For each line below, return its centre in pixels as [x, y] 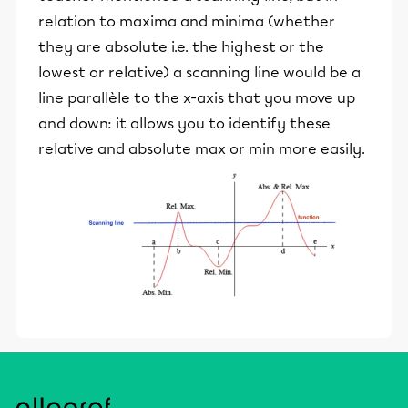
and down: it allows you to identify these [184, 123]
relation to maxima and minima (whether [187, 21]
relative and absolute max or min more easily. [202, 149]
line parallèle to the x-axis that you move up [197, 98]
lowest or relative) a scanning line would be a [199, 72]
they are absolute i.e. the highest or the [181, 47]
